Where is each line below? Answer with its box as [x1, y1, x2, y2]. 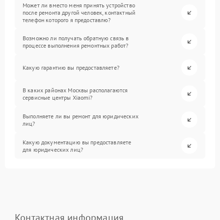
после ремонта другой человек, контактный [23, 9, 136, 16]
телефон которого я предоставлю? [23, 16, 111, 24]
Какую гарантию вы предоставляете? [23, 64, 119, 71]
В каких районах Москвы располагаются [23, 86, 128, 94]
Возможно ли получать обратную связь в [23, 34, 129, 42]
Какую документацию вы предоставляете [23, 138, 132, 146]
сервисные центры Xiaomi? [23, 93, 93, 101]
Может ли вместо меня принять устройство [23, 1, 135, 9]
